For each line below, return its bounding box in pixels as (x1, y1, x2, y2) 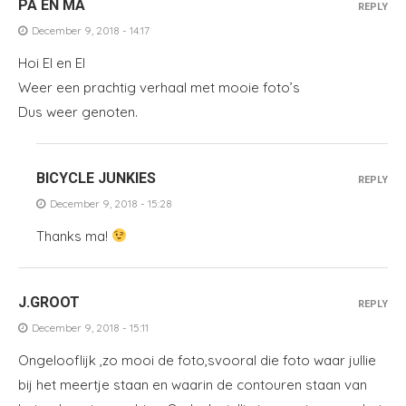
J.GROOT (18, 293, 80, 311)
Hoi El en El (18, 53, 85, 72)
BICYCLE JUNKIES (36, 169, 156, 187)
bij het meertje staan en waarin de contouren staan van (18, 375, 367, 393)
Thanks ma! (36, 227, 111, 245)
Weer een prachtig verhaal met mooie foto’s (18, 78, 300, 96)
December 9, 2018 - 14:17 (32, 23, 150, 37)
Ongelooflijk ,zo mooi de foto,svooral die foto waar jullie (18, 351, 376, 369)
